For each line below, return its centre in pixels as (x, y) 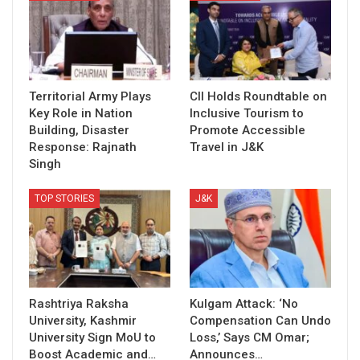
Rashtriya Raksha (79, 304)
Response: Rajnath (83, 147)
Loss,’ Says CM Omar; (250, 338)
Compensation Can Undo (260, 321)
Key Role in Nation (81, 113)
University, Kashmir (83, 321)
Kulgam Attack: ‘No (244, 304)
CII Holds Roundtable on (258, 96)
